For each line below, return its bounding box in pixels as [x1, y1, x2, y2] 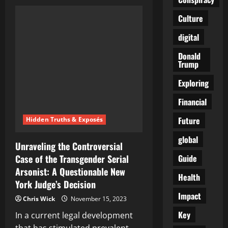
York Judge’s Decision [15, 178, 96, 191]
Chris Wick [23, 194, 55, 204]
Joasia [61, 18, 81, 28]
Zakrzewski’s [61, 25, 105, 36]
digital [178, 31, 199, 43]
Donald [178, 49, 201, 62]
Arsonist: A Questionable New [15, 165, 125, 179]
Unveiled [61, 40, 92, 50]
